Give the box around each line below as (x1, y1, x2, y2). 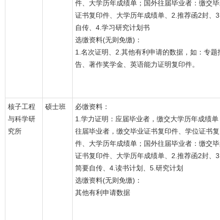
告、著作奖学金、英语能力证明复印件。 (75, 60, 199, 68)
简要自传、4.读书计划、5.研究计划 (75, 164, 183, 172)
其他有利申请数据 (75, 189, 130, 196)
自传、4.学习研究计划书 (75, 24, 150, 31)
